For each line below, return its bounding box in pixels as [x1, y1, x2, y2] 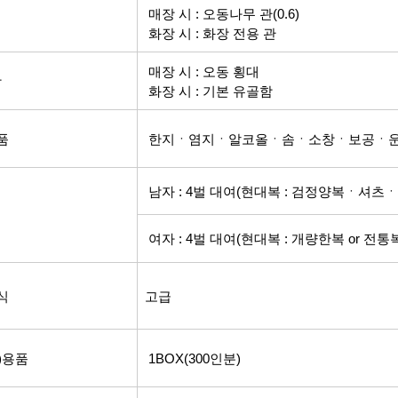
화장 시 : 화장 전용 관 [138, 27, 276, 41]
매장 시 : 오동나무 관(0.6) [138, 7, 299, 21]
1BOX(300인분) [138, 352, 241, 366]
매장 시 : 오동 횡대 [138, 65, 259, 79]
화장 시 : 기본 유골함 [138, 84, 273, 99]
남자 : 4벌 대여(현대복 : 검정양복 [148, 185, 345, 199]
